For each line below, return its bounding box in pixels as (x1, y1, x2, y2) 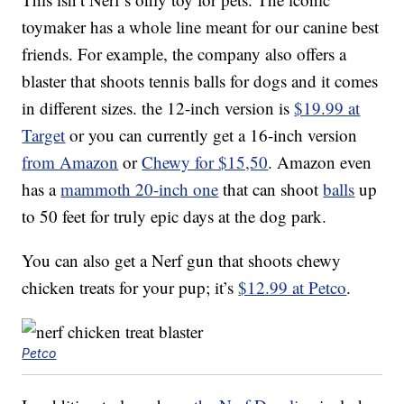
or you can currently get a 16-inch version (65, 124, 358, 147)
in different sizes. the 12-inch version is (22, 96, 295, 120)
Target (22, 124, 66, 147)
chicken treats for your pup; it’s (22, 276, 239, 299)
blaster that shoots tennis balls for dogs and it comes (22, 69, 379, 93)
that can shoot (218, 178, 324, 201)
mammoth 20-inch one (60, 178, 219, 201)
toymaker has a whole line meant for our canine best (22, 15, 380, 39)
